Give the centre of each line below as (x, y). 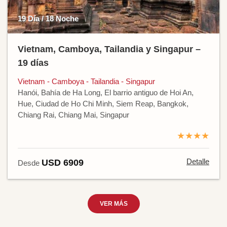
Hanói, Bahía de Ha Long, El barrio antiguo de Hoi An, (106, 93)
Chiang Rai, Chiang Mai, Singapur (73, 115)
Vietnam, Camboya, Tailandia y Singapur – (109, 49)
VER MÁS (113, 204)
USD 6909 (63, 163)
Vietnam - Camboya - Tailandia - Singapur (86, 82)
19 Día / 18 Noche (48, 19)
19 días (33, 63)
